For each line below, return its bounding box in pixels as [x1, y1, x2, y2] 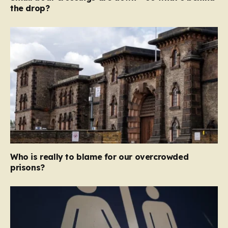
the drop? [10, 3, 50, 13]
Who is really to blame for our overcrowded [10, 152, 189, 162]
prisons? [10, 162, 45, 173]
